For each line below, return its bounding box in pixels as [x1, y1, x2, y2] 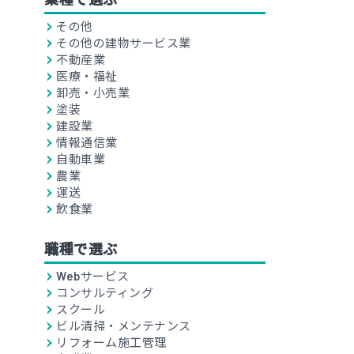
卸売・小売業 [56, 85, 130, 100]
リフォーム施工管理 [56, 335, 167, 349]
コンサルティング [56, 285, 153, 299]
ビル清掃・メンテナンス [56, 318, 191, 333]
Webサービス [56, 269, 130, 283]
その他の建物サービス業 [56, 36, 191, 50]
